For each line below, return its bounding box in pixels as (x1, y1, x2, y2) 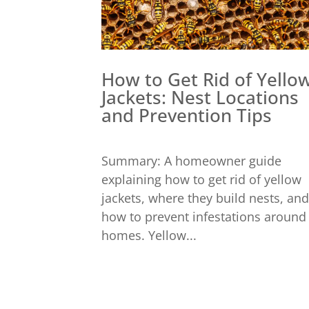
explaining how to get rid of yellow (101, 170, 301, 188)
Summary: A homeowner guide (101, 152, 281, 169)
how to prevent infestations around (101, 208, 306, 225)
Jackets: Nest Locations (101, 84, 299, 110)
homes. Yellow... (101, 226, 197, 243)
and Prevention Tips (101, 102, 272, 128)
